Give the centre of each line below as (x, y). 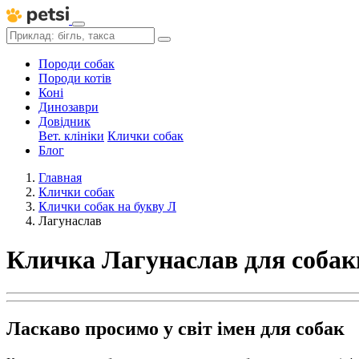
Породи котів (75, 78)
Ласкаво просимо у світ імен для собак (175, 328)
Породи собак (77, 64)
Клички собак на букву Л (107, 206)
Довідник (65, 121)
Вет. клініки (71, 136)
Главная (60, 177)
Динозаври (69, 107)
